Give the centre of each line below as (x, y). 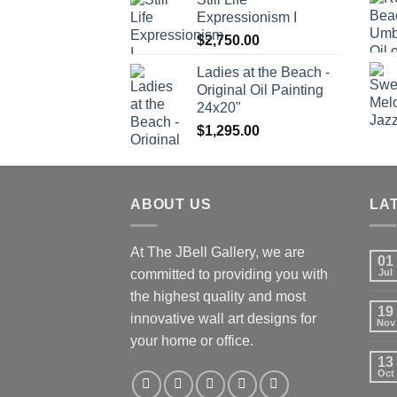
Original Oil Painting (260, 90)
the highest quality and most (218, 297)
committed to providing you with (229, 275)
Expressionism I (247, 17)
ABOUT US (171, 204)
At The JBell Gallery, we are (218, 253)
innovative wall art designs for (223, 319)
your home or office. (192, 341)
